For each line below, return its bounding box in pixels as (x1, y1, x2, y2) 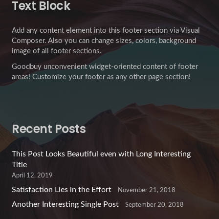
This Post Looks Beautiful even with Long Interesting (12, 150, 191, 158)
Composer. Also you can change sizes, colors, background (12, 37, 196, 45)
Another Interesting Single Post (12, 200, 119, 208)
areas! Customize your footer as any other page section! (12, 73, 191, 81)
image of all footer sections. (12, 47, 102, 55)
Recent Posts (12, 120, 86, 137)
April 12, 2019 (12, 172, 53, 178)
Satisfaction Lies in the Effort (12, 185, 111, 194)
